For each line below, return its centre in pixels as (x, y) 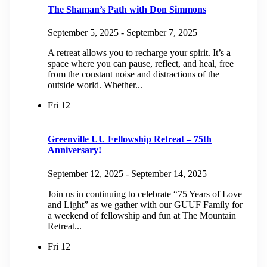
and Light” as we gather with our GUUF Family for (145, 204)
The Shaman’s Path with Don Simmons (127, 9)
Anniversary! (74, 150)
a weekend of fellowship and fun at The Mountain (142, 215)
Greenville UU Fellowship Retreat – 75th (130, 139)
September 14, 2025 (169, 173)
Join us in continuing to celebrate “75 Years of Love (145, 194)
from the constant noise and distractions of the (133, 74)
